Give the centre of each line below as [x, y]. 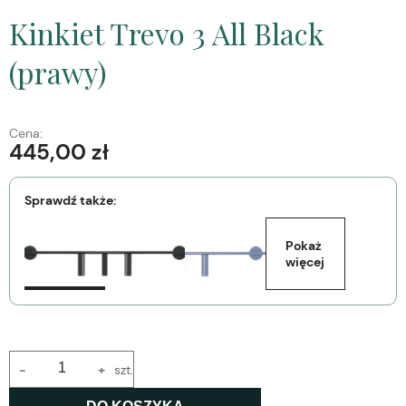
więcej [305, 262]
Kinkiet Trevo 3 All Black [167, 34]
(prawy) [58, 72]
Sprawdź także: [70, 201]
